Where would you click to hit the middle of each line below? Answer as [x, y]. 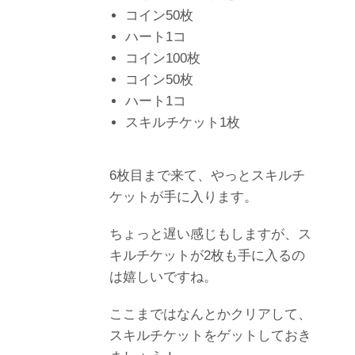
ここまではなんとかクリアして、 [210, 314]
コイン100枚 [163, 58]
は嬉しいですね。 [163, 277]
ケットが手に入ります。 [183, 197]
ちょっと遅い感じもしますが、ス [210, 234]
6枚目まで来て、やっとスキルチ [207, 175]
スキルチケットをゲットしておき [210, 335]
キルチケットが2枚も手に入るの [207, 255]
